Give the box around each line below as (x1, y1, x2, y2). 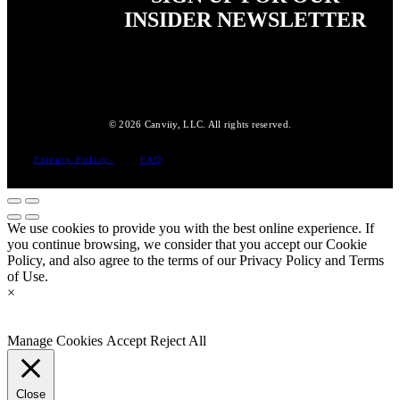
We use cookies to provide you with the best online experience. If (7, 221, 374, 237)
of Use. (7, 269, 48, 285)
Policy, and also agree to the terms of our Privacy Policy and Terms (7, 253, 384, 269)
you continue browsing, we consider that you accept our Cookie (7, 237, 367, 253)
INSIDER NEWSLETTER (123, 8, 366, 32)
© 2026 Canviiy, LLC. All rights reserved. (108, 119, 292, 130)
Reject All (150, 333, 206, 349)
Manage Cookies (7, 333, 103, 349)
